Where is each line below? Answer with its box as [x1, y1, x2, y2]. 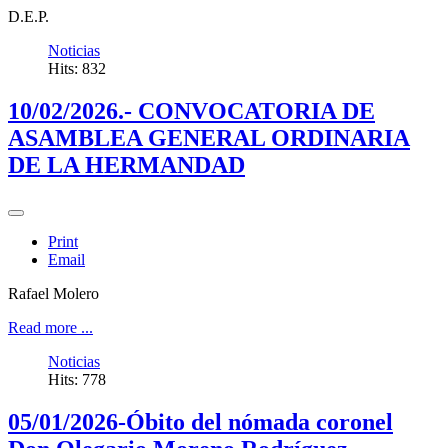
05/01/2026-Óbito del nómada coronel [8, 408, 393, 435]
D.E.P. [8, 8, 49, 26]
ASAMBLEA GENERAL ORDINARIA [8, 125, 410, 152]
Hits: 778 [48, 371, 106, 389]
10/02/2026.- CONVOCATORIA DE [8, 98, 375, 125]
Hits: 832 [48, 60, 106, 78]
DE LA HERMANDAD [8, 152, 245, 179]
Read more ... [8, 319, 93, 337]
